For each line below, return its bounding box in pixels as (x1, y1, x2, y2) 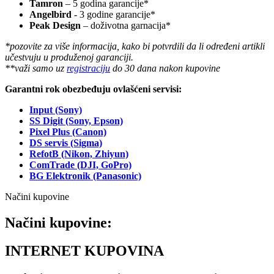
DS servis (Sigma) (29, 137, 102, 148)
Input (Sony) (29, 104, 82, 115)
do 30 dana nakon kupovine (110, 62, 223, 73)
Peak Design (29, 20, 83, 31)
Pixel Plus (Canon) (29, 126, 106, 137)
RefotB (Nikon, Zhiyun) (29, 148, 128, 159)
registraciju (67, 62, 110, 73)
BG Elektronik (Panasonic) (29, 170, 141, 181)
